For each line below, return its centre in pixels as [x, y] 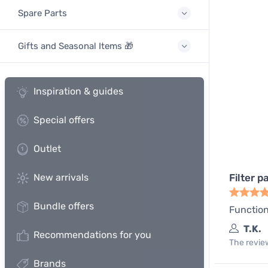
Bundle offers [64, 206]
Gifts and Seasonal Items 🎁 [76, 46]
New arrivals [61, 177]
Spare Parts [42, 13]
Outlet [47, 149]
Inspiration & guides [78, 91]
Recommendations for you [92, 235]
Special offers [64, 120]
